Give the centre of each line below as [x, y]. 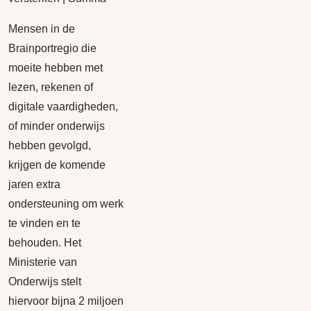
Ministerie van [43, 262]
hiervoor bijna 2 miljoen [66, 301]
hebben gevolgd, [50, 145]
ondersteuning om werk [66, 204]
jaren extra [34, 184]
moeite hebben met [56, 68]
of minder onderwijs [57, 126]
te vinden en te [44, 223]
